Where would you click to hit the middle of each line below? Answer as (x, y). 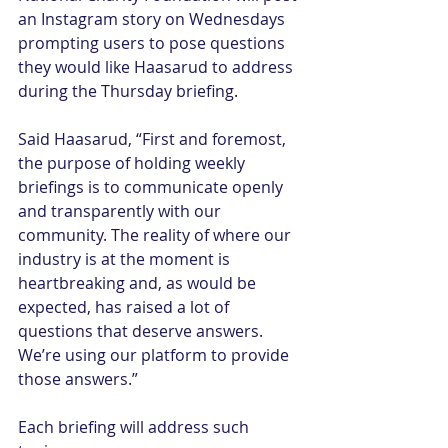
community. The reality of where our (156, 235)
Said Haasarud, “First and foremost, (154, 139)
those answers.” (78, 379)
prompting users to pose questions (153, 43)
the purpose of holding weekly (133, 163)
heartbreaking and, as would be (139, 283)
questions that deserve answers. (142, 331)
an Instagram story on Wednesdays (153, 19)
